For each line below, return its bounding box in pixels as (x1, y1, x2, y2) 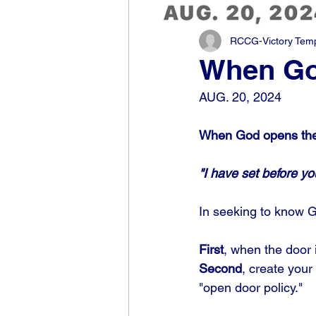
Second (199, 261, 242, 276)
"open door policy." (199, 280, 306, 295)
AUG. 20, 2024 (199, 90, 281, 104)
